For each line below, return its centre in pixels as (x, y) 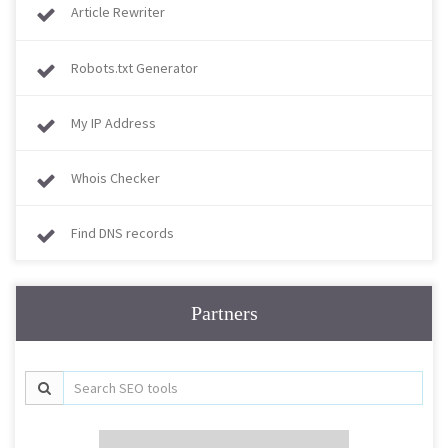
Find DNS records (122, 232)
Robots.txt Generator (134, 67)
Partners (224, 312)
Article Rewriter (118, 11)
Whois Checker (115, 177)
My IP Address (113, 122)
